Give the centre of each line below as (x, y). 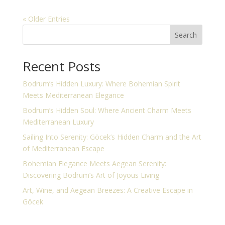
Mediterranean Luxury (58, 122)
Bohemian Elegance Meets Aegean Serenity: (94, 163)
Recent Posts (61, 66)
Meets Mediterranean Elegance (73, 95)
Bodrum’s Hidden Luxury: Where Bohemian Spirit (101, 84)
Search (186, 35)
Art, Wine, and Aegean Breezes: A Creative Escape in (107, 190)
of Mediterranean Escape (63, 148)
